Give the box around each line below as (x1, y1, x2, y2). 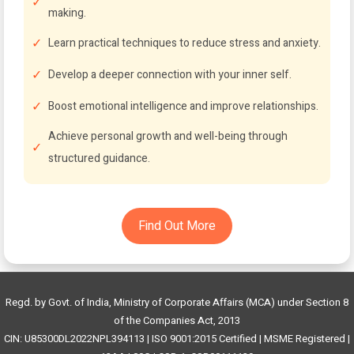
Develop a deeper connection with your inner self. (48, 66, 292, 83)
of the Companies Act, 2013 (114, 313, 240, 328)
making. (48, 5, 86, 21)
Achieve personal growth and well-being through (48, 128, 288, 145)
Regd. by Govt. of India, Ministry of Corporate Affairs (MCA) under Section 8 (6, 295, 348, 310)
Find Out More (138, 217, 216, 235)
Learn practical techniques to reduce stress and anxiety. (48, 35, 321, 51)
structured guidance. (48, 150, 150, 167)
